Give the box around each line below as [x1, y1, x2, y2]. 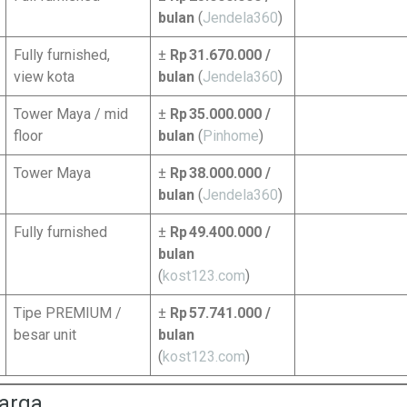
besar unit [14, 326, 76, 343]
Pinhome [203, 127, 259, 144]
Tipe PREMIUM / [14, 304, 122, 322]
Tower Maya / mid [14, 105, 128, 123]
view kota [14, 68, 74, 85]
